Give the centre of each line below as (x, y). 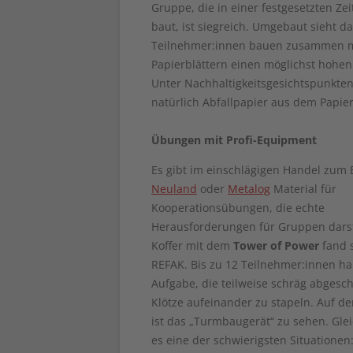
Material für (303, 189)
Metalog (249, 189)
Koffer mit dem (192, 245)
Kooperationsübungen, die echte (238, 208)
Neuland (174, 189)
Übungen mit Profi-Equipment (234, 140)
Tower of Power (276, 245)
